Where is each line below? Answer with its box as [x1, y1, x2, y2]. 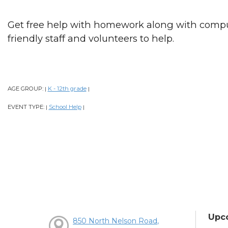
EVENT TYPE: [7, 103, 46, 111]
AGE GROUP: [7, 85, 45, 93]
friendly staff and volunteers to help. [7, 33, 174, 45]
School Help [48, 103, 81, 111]
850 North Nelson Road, [73, 216, 159, 226]
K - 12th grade [47, 85, 87, 93]
